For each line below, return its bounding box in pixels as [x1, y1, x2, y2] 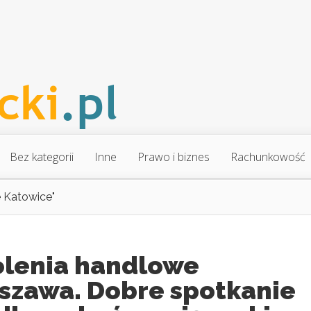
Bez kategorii [10, 149, 74, 165]
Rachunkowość [230, 149, 305, 165]
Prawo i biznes [137, 149, 210, 165]
